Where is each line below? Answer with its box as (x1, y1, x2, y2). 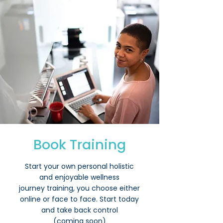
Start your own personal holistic (25, 161, 134, 171)
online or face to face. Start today (20, 194, 139, 204)
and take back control (41, 205, 118, 215)
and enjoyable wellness (39, 172, 119, 182)
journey (19, 183, 47, 193)
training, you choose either (47, 183, 140, 193)
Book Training (33, 135, 126, 154)
